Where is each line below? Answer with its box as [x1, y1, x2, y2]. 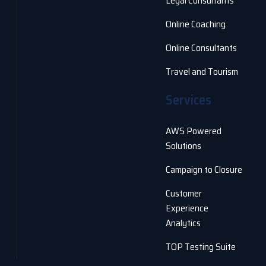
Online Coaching [166, 17, 226, 31]
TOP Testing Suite [166, 239, 236, 254]
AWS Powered [166, 123, 221, 138]
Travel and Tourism [166, 64, 238, 79]
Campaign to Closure [166, 162, 242, 177]
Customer [166, 186, 202, 201]
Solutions [166, 138, 201, 153]
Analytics [166, 216, 201, 230]
